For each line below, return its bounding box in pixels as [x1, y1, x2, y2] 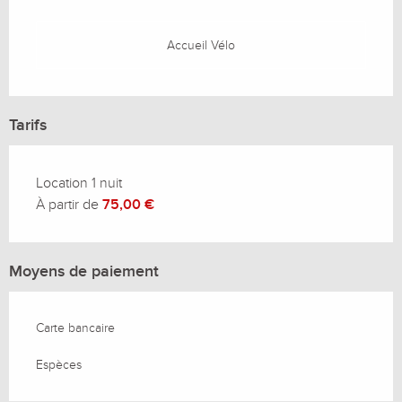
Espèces [36, 357, 82, 373]
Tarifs [9, 116, 47, 135]
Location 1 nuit [36, 174, 122, 193]
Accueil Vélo [167, 38, 235, 54]
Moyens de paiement [9, 262, 159, 282]
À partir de [36, 196, 102, 214]
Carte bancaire [36, 320, 115, 336]
